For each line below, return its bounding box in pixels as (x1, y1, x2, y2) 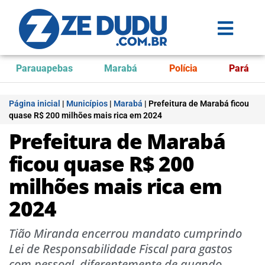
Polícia (169, 63, 198, 74)
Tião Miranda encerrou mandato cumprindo (9, 225, 242, 241)
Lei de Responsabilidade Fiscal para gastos (9, 241, 232, 257)
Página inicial (9, 99, 60, 108)
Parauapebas (15, 63, 73, 74)
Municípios (66, 99, 108, 108)
